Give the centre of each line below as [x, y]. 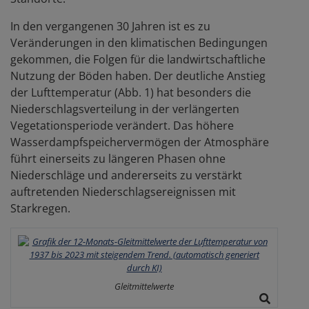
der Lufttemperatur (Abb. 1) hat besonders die [131, 92]
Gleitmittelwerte [144, 286]
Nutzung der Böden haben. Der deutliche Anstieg [138, 76]
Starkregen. [40, 208]
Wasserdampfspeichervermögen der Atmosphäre [140, 142]
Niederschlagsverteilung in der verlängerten [125, 109]
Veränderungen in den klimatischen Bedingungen [139, 42]
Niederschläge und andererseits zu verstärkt [126, 175]
